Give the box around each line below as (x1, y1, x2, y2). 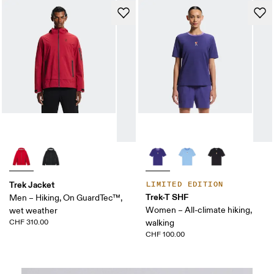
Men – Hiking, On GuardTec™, (9, 192, 123, 203)
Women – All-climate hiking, (146, 204, 252, 215)
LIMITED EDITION (146, 179, 224, 189)
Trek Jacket (9, 179, 55, 190)
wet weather (9, 205, 58, 216)
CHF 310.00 (9, 217, 49, 227)
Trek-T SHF (146, 191, 188, 202)
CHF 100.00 (146, 229, 185, 239)
